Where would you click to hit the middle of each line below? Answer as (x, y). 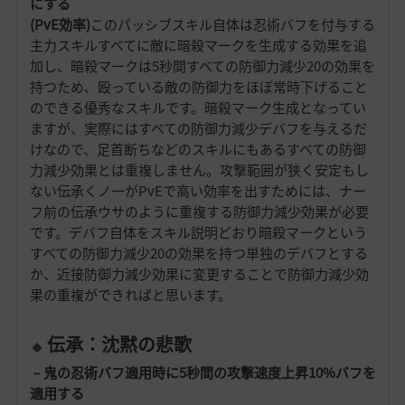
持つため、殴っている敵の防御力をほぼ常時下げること (198, 87)
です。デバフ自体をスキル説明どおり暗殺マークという (198, 233)
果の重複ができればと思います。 (130, 295)
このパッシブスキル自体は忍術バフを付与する (232, 25)
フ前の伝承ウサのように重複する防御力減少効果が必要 (199, 212)
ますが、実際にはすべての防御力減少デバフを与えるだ (198, 129)
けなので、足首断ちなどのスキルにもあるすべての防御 (198, 150)
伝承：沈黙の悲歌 (119, 344)
